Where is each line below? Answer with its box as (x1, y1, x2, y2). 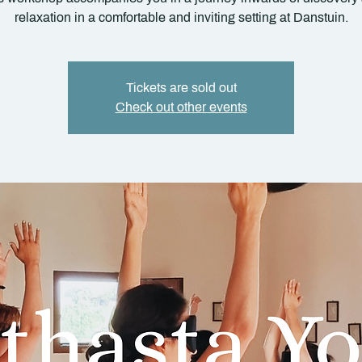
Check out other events (115, 100, 247, 114)
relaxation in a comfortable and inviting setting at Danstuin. (14, 11, 348, 24)
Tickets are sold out (125, 81, 237, 95)
